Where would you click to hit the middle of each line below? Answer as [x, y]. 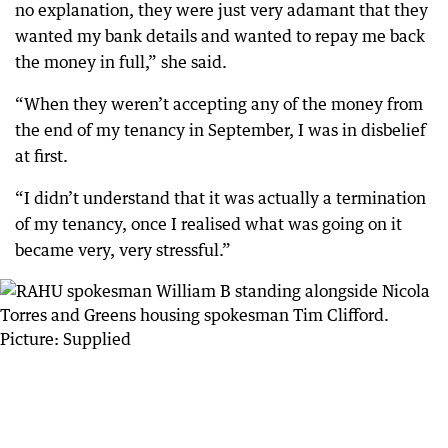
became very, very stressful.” [123, 249]
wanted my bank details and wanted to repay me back [220, 35]
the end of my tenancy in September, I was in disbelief [220, 129]
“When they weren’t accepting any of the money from [219, 103]
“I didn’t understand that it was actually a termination [220, 197]
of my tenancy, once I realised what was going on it [208, 223]
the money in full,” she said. [121, 61]
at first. [41, 155]
